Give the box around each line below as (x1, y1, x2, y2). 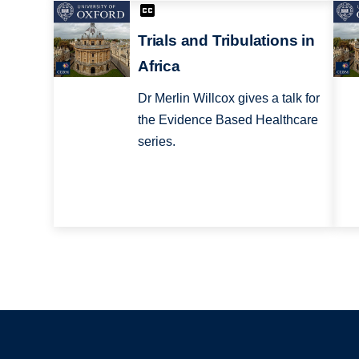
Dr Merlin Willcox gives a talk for (137, 91, 320, 105)
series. (137, 134, 175, 148)
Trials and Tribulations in (137, 31, 315, 49)
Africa (137, 57, 180, 75)
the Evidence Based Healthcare (137, 112, 318, 127)
